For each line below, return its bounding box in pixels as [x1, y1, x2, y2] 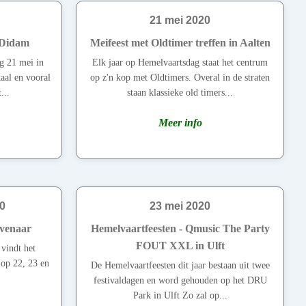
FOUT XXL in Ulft [135, 240, 225, 252]
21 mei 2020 [150, 14, 210, 27]
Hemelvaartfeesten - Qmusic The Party [90, 223, 270, 235]
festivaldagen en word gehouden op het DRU [93, 275, 267, 286]
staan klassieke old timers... [127, 87, 233, 98]
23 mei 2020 [150, 200, 210, 212]
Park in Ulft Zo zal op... [133, 290, 227, 301]
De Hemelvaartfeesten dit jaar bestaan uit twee [90, 260, 270, 271]
